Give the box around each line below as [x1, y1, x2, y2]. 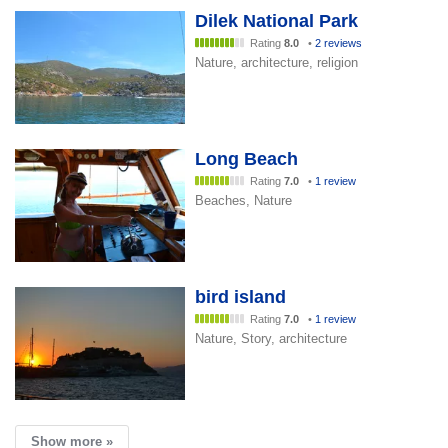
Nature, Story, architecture [195, 331, 347, 346]
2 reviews [315, 37, 362, 49]
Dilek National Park [195, 11, 358, 31]
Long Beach [195, 149, 298, 169]
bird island [195, 287, 286, 307]
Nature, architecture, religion [195, 55, 358, 70]
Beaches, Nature [195, 193, 292, 208]
